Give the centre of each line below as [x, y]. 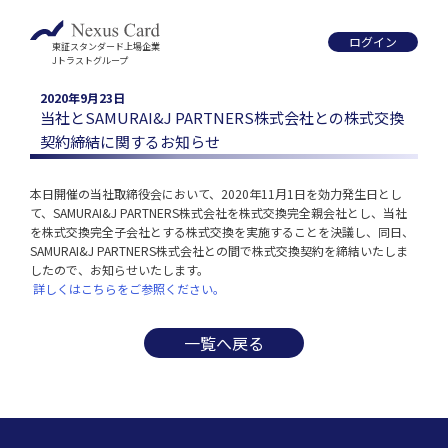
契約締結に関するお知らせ [130, 141]
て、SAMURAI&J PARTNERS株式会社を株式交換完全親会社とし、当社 [218, 212]
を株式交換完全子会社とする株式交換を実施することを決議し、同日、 [222, 231]
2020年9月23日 [82, 97]
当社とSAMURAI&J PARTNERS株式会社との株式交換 [222, 117]
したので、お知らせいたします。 [119, 269]
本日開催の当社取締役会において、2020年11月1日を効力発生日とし [216, 193]
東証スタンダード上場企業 [106, 46]
